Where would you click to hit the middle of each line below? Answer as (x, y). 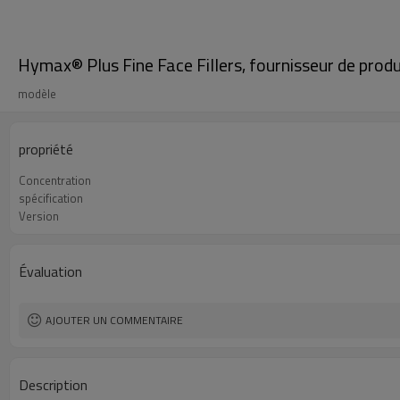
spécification (51, 198)
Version (39, 216)
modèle (37, 94)
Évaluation (50, 271)
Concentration (55, 180)
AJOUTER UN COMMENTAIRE (114, 320)
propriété (46, 149)
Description (53, 385)
